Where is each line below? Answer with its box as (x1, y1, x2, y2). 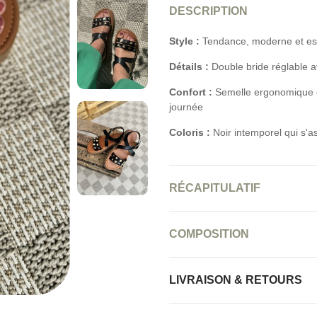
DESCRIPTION (169, 5, 248, 17)
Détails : (169, 61, 209, 72)
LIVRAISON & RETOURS (169, 274, 302, 286)
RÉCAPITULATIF (169, 182, 260, 194)
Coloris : (169, 127, 210, 138)
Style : (169, 35, 200, 47)
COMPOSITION (169, 228, 249, 240)
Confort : (169, 86, 212, 98)
